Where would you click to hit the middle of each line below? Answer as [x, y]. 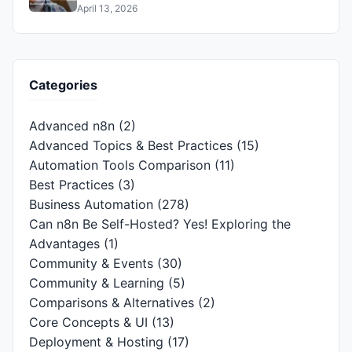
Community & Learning [97, 283]
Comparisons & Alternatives [112, 303]
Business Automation [91, 205]
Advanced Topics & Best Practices [131, 146]
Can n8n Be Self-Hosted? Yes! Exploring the [160, 224]
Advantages [64, 244]
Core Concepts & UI [88, 323]
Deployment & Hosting [96, 342]
